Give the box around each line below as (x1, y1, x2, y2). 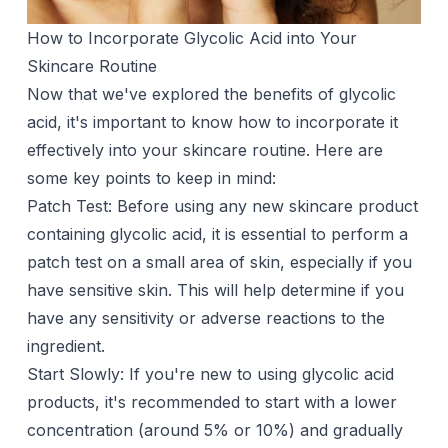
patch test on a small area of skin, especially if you (26, 252, 412, 273)
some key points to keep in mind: (26, 168, 276, 189)
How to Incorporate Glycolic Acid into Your (26, 28, 357, 49)
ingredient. (26, 336, 105, 357)
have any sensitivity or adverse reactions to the (26, 308, 385, 329)
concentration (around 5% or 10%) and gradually (26, 420, 403, 441)
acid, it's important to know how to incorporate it (26, 112, 398, 133)
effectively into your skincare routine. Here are (26, 140, 383, 161)
